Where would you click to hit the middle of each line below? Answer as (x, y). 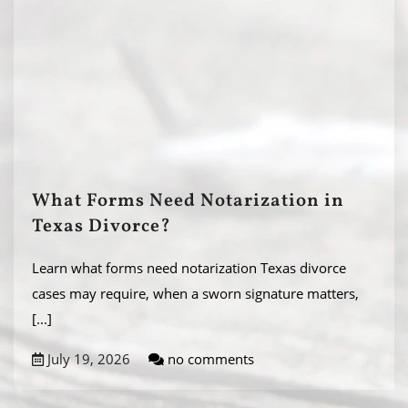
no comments (209, 359)
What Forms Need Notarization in (188, 201)
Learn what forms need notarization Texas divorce (189, 268)
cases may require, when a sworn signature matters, (195, 293)
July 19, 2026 (87, 359)
